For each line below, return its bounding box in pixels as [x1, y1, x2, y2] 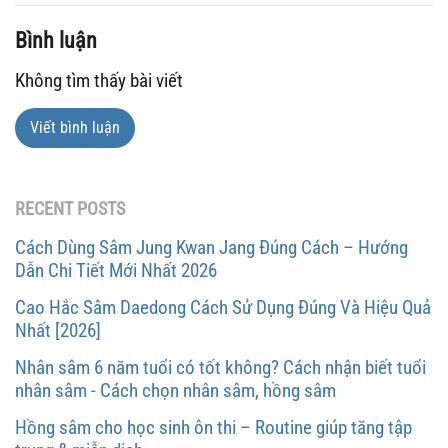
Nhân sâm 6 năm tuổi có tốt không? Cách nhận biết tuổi [15, 355, 426, 379]
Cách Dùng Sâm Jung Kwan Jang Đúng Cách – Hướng [15, 235, 408, 259]
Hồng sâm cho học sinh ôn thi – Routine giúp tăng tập [15, 415, 412, 439]
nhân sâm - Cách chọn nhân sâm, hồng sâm [15, 378, 336, 402]
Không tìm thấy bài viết [15, 68, 183, 92]
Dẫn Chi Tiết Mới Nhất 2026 [15, 258, 217, 282]
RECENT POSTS [15, 197, 125, 219]
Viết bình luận [30, 117, 120, 137]
